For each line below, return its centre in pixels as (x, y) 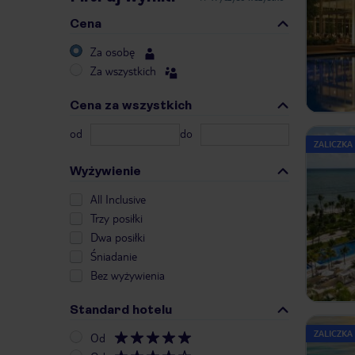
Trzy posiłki (116, 218)
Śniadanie (114, 256)
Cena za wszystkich (131, 105)
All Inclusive (118, 199)
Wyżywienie (105, 171)
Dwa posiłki (118, 237)
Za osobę (113, 52)
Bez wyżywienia (128, 275)
